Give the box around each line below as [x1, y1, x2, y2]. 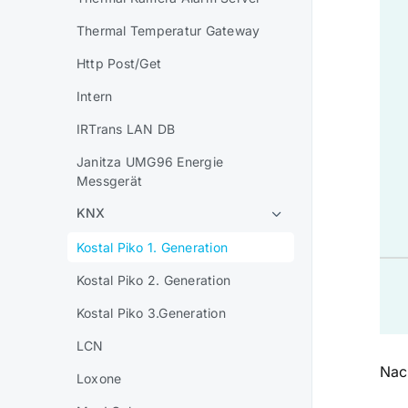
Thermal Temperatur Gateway [76, 23, 260, 38]
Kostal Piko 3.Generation [76, 305, 226, 321]
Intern [76, 88, 113, 104]
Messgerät [76, 173, 143, 189]
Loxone [76, 371, 122, 386]
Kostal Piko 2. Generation [76, 272, 230, 288]
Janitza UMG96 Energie [76, 154, 224, 169]
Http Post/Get [76, 56, 162, 71]
